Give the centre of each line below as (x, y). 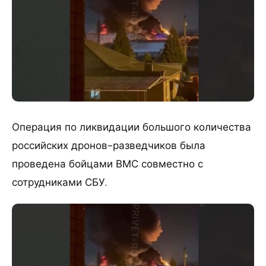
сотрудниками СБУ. (59, 183)
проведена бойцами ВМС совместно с (107, 164)
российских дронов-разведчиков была (109, 146)
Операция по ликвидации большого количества (132, 127)
